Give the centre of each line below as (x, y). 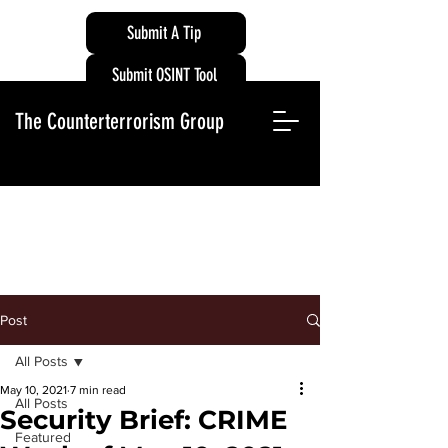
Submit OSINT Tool (164, 74)
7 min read (98, 390)
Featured (43, 437)
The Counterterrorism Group (119, 121)
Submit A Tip (164, 32)
